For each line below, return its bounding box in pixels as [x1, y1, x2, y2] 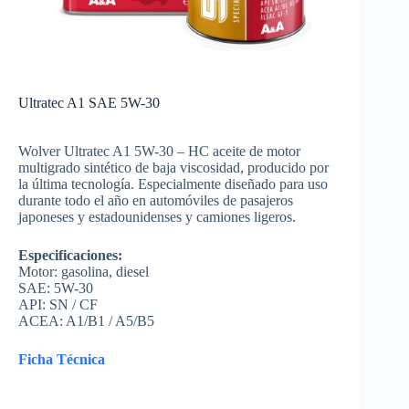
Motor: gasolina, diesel [18, 263, 149, 279]
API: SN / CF [18, 296, 98, 312]
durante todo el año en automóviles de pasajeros [18, 192, 293, 208]
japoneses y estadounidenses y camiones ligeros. [18, 208, 296, 225]
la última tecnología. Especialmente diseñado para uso [18, 175, 328, 192]
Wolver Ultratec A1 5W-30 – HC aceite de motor [18, 142, 300, 159]
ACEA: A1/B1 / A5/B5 [18, 312, 154, 329]
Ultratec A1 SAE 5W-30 [18, 94, 160, 110]
